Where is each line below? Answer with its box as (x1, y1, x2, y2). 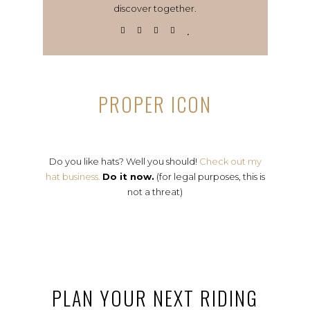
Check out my (199, 156, 262, 167)
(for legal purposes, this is (154, 171, 265, 182)
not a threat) (127, 186, 183, 197)
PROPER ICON (98, 90, 212, 118)
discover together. (113, 3, 197, 14)
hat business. (45, 171, 100, 182)
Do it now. (102, 171, 154, 182)
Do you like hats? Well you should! (48, 156, 199, 167)
